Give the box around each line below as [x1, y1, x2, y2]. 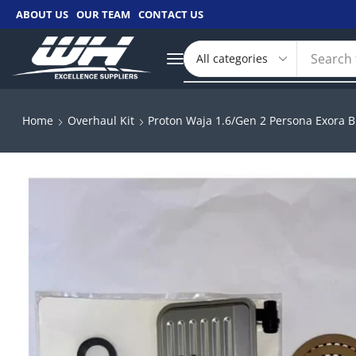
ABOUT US [16, 7, 68, 21]
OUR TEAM [76, 7, 130, 21]
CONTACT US [138, 7, 203, 21]
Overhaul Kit [67, 113, 134, 128]
